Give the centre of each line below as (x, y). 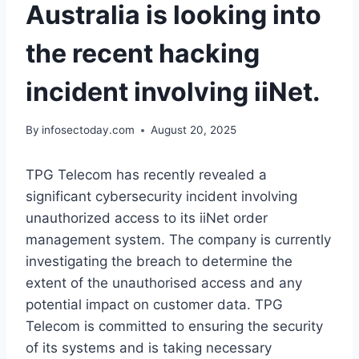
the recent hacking (143, 53)
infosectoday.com (89, 130)
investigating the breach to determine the (159, 262)
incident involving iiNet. (173, 91)
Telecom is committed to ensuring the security (174, 327)
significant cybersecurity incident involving (161, 197)
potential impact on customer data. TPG (154, 305)
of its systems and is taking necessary (149, 348)
